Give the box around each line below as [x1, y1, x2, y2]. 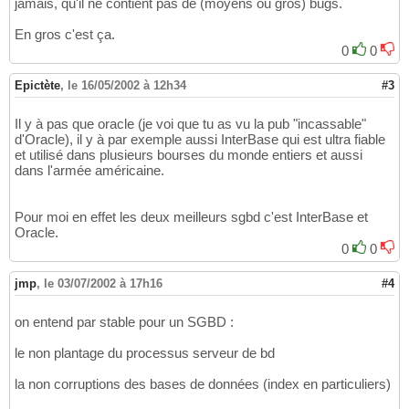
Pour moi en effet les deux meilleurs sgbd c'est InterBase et [15, 209, 368, 225]
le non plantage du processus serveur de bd [15, 345, 275, 362]
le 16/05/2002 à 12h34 [68, 79, 186, 93]
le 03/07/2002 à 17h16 [44, 277, 163, 291]
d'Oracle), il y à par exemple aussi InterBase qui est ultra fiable [15, 131, 385, 148]
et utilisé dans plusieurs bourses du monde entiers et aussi [15, 147, 362, 163]
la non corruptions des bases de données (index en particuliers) [15, 376, 391, 393]
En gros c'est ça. [15, 26, 115, 43]
